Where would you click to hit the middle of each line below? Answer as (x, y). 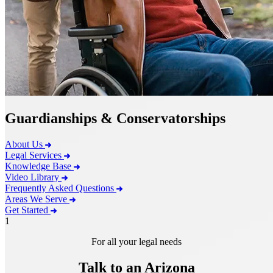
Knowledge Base (38, 166)
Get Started (27, 210)
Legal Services (33, 155)
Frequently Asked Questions (59, 188)
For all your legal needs (136, 241)
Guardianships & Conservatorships (115, 119)
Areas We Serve (36, 199)
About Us (24, 144)
